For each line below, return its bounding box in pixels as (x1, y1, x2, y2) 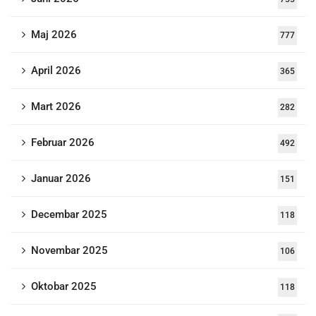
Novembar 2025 (31, 244, 108, 257)
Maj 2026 (31, 28, 77, 41)
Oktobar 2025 (31, 280, 97, 293)
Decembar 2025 (31, 208, 107, 221)
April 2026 (31, 64, 81, 77)
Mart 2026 (31, 100, 81, 113)
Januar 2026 (31, 172, 91, 185)
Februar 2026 (31, 136, 95, 149)
